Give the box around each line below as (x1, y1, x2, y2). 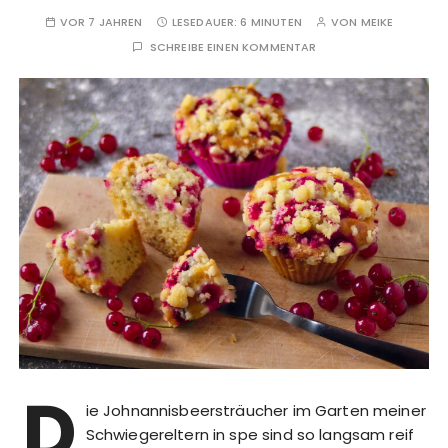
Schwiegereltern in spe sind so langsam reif (85, 424, 415, 446)
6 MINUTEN (240, 14, 302, 30)
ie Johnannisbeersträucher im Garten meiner (85, 400, 426, 422)
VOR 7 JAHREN (59, 14, 143, 30)
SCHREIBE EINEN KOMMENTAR (149, 39, 317, 55)
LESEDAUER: (171, 14, 241, 30)
